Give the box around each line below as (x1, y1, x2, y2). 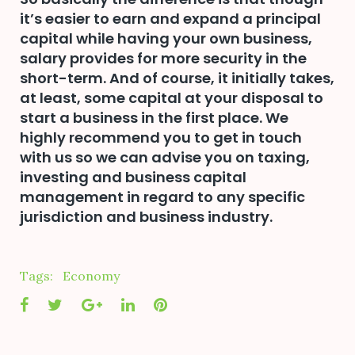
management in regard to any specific (20, 187, 305, 208)
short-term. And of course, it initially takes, (20, 68, 334, 89)
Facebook (28, 294, 98, 315)
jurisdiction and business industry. (20, 207, 273, 227)
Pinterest (166, 294, 235, 315)
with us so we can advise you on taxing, (20, 147, 310, 168)
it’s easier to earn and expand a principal (20, 9, 321, 29)
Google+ (101, 294, 164, 315)
